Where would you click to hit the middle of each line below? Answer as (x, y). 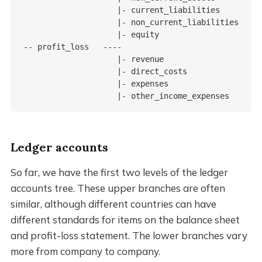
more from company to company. (85, 251)
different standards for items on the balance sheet (125, 220)
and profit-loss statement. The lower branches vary (129, 236)
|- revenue (93, 59)
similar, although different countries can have (113, 204)
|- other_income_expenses (126, 96)
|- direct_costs (105, 72)
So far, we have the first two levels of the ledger (119, 173)
